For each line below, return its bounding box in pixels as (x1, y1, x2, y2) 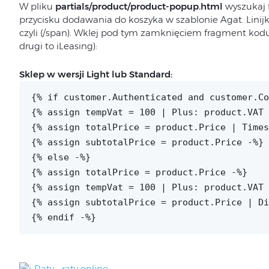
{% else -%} (31, 152, 91, 163)
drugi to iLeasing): (19, 40, 97, 52)
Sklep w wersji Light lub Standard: (19, 68, 172, 80)
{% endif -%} (31, 212, 96, 223)
